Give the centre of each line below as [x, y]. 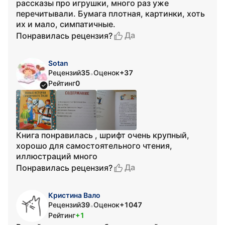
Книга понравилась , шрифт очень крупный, [103, 135]
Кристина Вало [74, 195]
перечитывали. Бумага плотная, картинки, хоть [110, 14]
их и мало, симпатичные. [66, 24]
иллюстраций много [57, 156]
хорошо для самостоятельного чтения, [94, 146]
